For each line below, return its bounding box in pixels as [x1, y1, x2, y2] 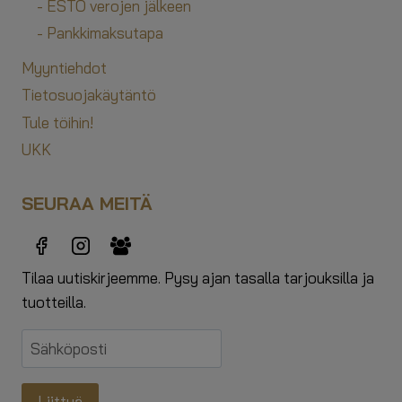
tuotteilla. [22, 293, 86, 312]
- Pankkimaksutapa [37, 23, 163, 43]
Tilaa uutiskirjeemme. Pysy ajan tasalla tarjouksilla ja [22, 268, 374, 288]
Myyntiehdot [22, 58, 107, 78]
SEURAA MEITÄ [22, 191, 153, 214]
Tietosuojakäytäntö [22, 85, 156, 105]
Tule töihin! [22, 112, 93, 132]
